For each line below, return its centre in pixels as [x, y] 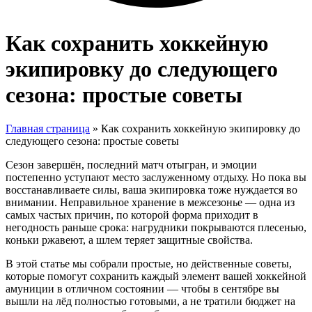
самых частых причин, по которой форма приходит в [132, 215]
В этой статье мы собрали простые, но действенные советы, [149, 264]
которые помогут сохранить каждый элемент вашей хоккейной [156, 276]
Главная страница [48, 129]
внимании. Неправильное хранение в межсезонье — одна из [150, 203]
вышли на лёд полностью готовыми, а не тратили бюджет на [150, 302]
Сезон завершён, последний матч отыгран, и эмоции [131, 165]
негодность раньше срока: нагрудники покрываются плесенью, [156, 228]
